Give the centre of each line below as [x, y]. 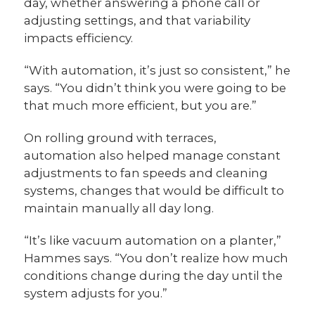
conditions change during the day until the [154, 276]
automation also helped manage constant [153, 156]
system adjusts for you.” [96, 294]
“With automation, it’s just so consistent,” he [157, 71]
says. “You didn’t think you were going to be [155, 88]
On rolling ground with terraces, [121, 138]
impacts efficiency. [79, 38]
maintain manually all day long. [119, 208]
